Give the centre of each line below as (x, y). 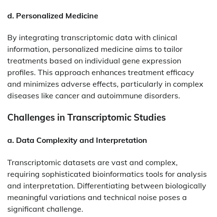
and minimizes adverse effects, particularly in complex (105, 84)
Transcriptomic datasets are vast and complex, (93, 162)
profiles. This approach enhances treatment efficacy (101, 72)
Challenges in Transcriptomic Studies (86, 117)
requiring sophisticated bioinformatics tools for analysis (107, 174)
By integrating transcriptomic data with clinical (92, 38)
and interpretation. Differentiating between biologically (107, 185)
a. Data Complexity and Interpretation (77, 140)
